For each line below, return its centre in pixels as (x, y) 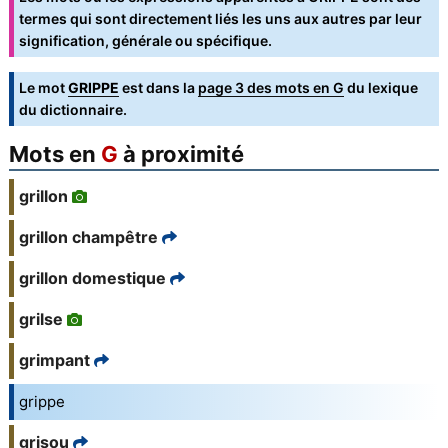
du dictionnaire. (72, 110)
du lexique (380, 88)
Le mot (43, 88)
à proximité (180, 154)
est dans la (158, 88)
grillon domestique (92, 278)
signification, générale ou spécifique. (145, 41)
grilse (40, 319)
